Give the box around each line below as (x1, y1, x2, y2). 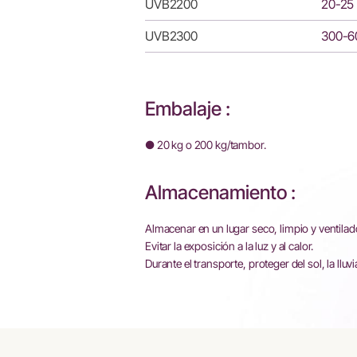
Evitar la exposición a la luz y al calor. (145, 239, 314, 253)
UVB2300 (145, 28, 198, 44)
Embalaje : (145, 97, 230, 120)
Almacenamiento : (145, 181, 296, 204)
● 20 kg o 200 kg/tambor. (145, 138, 266, 151)
